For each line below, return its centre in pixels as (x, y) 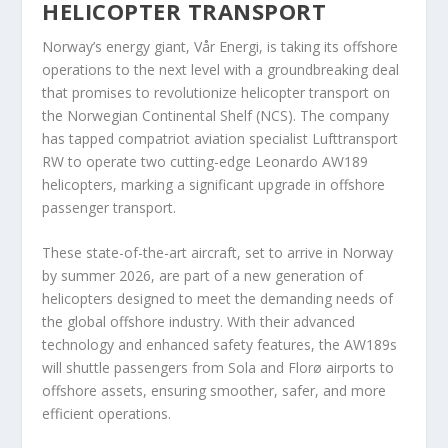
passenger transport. (109, 207)
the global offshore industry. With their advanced (199, 322)
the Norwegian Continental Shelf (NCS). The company (216, 115)
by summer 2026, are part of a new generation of (203, 276)
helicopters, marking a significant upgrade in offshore (214, 184)
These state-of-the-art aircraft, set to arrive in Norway (218, 253)
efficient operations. (107, 414)
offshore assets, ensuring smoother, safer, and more (214, 391)
